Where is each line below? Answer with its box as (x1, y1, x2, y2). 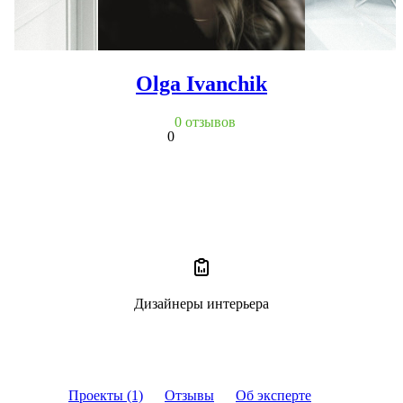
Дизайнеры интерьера (134, 295, 269, 311)
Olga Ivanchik (136, 71, 267, 95)
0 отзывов (175, 113, 236, 130)
